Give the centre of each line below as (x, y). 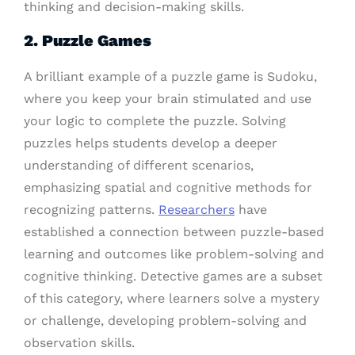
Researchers (197, 210)
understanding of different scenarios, (139, 166)
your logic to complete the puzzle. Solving (155, 121)
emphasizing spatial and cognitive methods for (168, 188)
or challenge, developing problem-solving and (165, 321)
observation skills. (79, 343)
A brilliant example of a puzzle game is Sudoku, (170, 77)
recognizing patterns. (91, 210)
